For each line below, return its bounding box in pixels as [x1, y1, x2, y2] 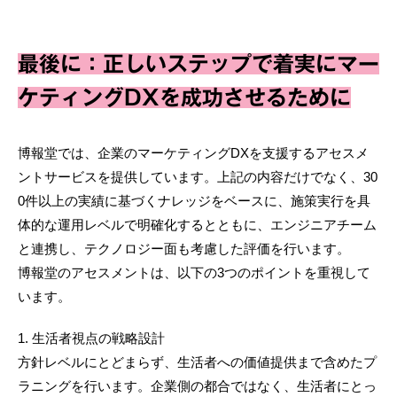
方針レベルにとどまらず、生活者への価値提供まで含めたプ [18, 354, 377, 370]
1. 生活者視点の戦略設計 [18, 331, 165, 346]
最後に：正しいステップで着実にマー [18, 53, 379, 75]
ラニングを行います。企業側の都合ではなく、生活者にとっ [18, 378, 377, 394]
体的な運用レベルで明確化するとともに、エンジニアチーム [18, 217, 377, 233]
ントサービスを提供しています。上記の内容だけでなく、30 [18, 169, 378, 185]
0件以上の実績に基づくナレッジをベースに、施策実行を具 [18, 193, 370, 209]
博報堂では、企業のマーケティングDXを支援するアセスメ [18, 145, 369, 161]
